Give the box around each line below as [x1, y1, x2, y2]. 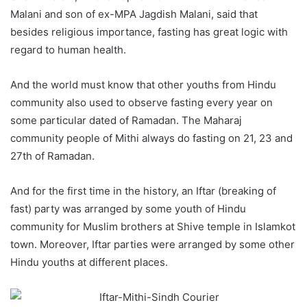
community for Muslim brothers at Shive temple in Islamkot [10, 219, 295, 233]
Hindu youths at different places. [10, 255, 168, 269]
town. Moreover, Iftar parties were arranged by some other [10, 237, 295, 251]
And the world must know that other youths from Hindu [10, 77, 276, 91]
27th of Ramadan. [10, 149, 95, 162]
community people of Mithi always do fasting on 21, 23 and [10, 131, 293, 145]
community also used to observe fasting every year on [10, 95, 273, 109]
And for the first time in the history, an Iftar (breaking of [10, 184, 276, 197]
